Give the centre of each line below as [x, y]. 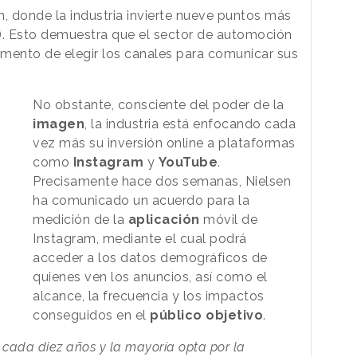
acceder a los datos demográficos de [150, 257]
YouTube [188, 162]
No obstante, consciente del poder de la [159, 104]
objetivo [235, 315]
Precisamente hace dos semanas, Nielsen [162, 181]
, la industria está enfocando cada [190, 124]
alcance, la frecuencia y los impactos [149, 296]
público [176, 315]
